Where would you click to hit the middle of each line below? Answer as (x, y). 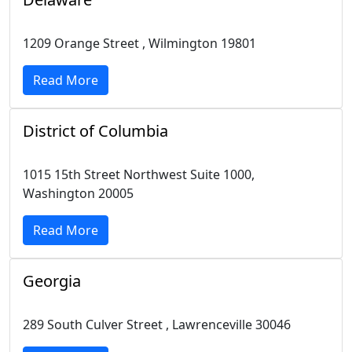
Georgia (52, 281)
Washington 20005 (78, 193)
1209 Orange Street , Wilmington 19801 (139, 43)
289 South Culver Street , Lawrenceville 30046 (157, 324)
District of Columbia (95, 131)
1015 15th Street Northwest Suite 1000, (139, 174)
